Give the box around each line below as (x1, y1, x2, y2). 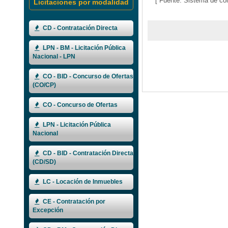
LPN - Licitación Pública (41, 121, 111, 129)
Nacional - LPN (33, 53, 75, 61)
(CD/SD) (33, 158, 56, 166)
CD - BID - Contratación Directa (41, 150, 133, 157)
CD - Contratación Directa (41, 24, 118, 32)
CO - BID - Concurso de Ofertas (41, 73, 133, 80)
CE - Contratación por (41, 198, 105, 206)
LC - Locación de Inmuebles (41, 178, 123, 186)
